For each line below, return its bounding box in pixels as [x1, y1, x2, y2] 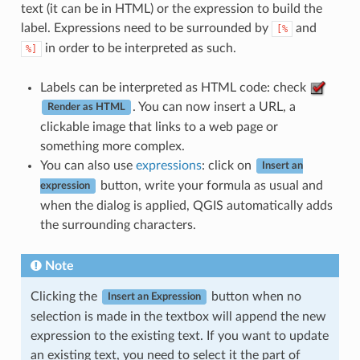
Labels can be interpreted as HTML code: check [39, 80, 309, 94]
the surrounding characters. [39, 218, 196, 231]
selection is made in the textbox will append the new [30, 309, 326, 323]
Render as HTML [47, 102, 125, 112]
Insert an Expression [107, 292, 201, 302]
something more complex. [39, 139, 185, 153]
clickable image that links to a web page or [39, 120, 278, 133]
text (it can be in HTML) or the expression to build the [20, 2, 322, 15]
